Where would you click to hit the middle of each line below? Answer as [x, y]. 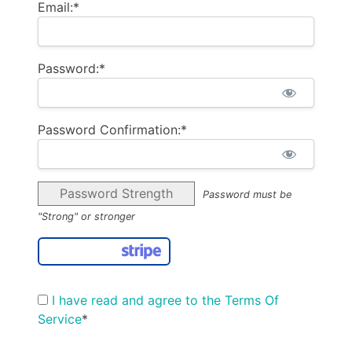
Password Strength [116, 193]
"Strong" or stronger [86, 216]
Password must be [247, 194]
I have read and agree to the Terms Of [165, 300]
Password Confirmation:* [112, 129]
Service [60, 319]
